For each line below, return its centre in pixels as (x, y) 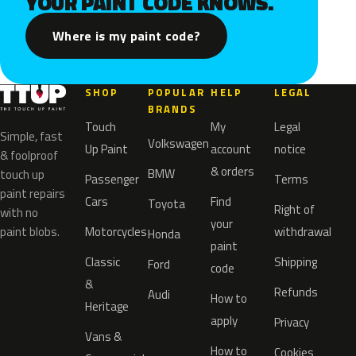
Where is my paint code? (127, 36)
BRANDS (172, 109)
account (231, 149)
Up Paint (106, 149)
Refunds (296, 292)
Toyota (167, 204)
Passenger (112, 179)
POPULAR (176, 92)
